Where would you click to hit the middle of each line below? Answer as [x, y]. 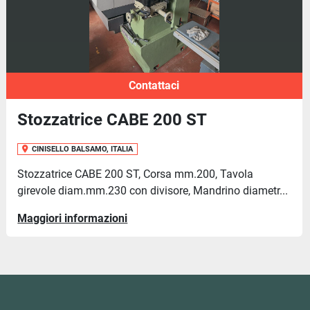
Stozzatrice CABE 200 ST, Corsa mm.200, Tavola [136, 174]
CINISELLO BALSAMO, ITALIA [82, 149]
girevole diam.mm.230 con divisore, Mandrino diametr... [153, 191]
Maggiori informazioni [73, 218]
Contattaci [154, 85]
